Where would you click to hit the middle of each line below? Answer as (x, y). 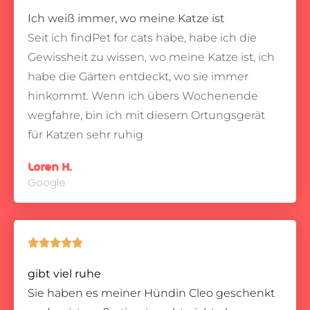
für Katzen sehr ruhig (85, 135)
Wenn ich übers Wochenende (175, 96)
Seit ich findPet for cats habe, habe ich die (142, 38)
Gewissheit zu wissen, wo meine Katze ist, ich (151, 57)
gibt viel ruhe (64, 274)
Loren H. (50, 167)
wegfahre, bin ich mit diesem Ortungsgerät (146, 115)
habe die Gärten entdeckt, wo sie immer (138, 76)
